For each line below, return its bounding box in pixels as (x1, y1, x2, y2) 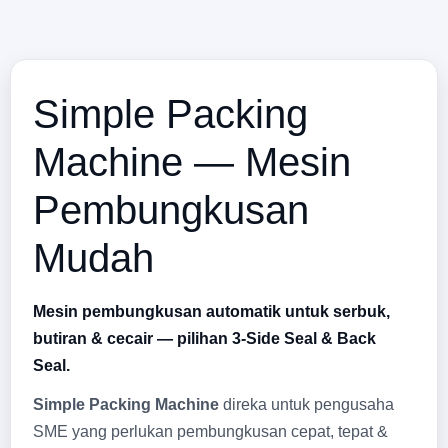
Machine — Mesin (33, 139, 351, 184)
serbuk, (333, 302, 390, 320)
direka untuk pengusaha (219, 395, 394, 413)
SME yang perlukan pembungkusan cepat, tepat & (33, 422, 388, 440)
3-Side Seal (232, 329, 317, 347)
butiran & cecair (33, 329, 153, 347)
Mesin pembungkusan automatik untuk (33, 302, 333, 320)
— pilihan (153, 329, 232, 347)
